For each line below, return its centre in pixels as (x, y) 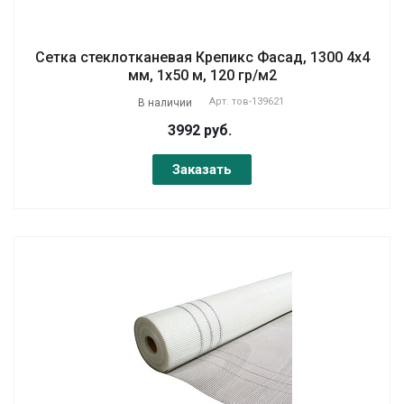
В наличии (165, 102)
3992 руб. (200, 130)
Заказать (202, 169)
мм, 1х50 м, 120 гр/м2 (202, 75)
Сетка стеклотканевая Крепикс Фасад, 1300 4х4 (202, 57)
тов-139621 (258, 101)
